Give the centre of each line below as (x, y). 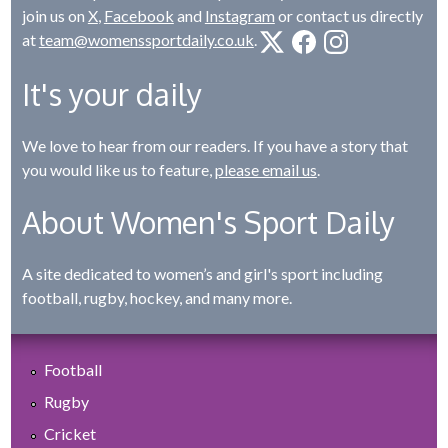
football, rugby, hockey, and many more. (156, 298)
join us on (54, 16)
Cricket (70, 434)
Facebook (138, 16)
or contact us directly (348, 16)
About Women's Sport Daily (208, 222)
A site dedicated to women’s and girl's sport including (202, 274)
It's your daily (111, 94)
